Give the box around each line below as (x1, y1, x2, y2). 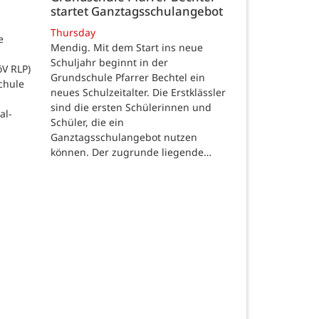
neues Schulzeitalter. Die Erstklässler (51, 85, 226, 99)
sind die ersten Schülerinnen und (51, 100, 211, 114)
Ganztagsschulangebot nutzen (51, 130, 197, 144)
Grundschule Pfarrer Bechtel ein (51, 70, 205, 84)
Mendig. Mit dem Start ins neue (51, 40, 203, 54)
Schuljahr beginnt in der (51, 55, 168, 69)
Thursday (51, 25, 95, 39)
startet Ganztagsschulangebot (51, 3, 223, 20)
